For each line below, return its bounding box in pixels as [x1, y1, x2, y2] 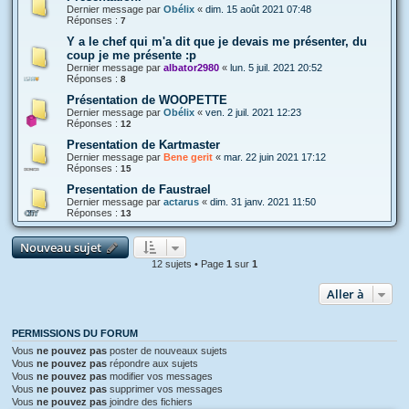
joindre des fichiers [107, 395, 193, 407]
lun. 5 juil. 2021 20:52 [230, 61, 322, 73]
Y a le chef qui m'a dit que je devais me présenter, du [67, 34, 367, 48]
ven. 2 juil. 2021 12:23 [205, 106, 301, 118]
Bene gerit [163, 151, 213, 163]
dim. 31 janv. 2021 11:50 [210, 195, 316, 207]
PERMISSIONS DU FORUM [12, 327, 138, 339]
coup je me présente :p [67, 47, 196, 62]
